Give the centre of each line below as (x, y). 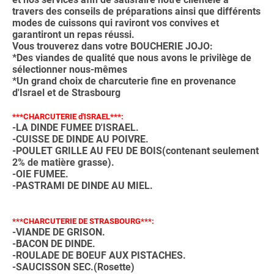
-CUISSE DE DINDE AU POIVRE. (80, 139)
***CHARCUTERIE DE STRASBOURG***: (83, 221)
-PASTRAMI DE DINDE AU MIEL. (83, 185)
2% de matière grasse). (63, 162)
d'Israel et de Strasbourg (66, 92)
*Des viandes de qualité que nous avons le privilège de (132, 57)
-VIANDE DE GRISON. (59, 232)
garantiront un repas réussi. (73, 34)
